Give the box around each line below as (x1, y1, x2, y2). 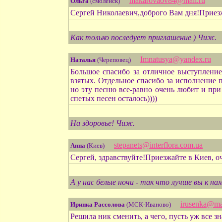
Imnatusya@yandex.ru (140, 55, 211, 63)
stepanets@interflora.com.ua (114, 141, 203, 149)
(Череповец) (96, 56, 132, 63)
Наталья (70, 56, 96, 63)
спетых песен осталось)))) (70, 94, 157, 103)
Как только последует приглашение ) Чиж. (70, 33, 217, 42)
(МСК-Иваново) (125, 201, 172, 208)
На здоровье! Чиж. (70, 119, 135, 127)
